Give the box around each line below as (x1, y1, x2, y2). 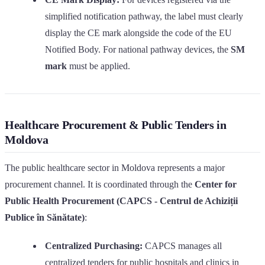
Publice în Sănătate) (5, 212, 85, 222)
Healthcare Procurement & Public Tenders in (5, 118, 227, 131)
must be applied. (67, 60, 130, 71)
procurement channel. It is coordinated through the (5, 179, 195, 189)
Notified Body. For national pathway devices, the (45, 44, 231, 54)
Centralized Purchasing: (45, 240, 143, 251)
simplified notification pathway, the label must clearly (45, 11, 243, 21)
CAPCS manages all (143, 240, 222, 251)
